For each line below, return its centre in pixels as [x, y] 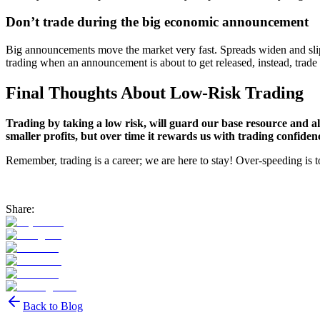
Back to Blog [53, 306]
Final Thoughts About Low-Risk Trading [155, 92]
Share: [20, 209]
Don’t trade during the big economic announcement [157, 22]
